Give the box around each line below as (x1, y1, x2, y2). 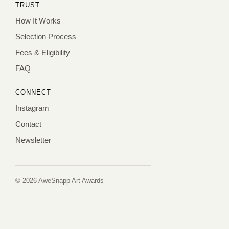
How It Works (15, 16, 61, 26)
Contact (15, 120, 41, 129)
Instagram (15, 104, 49, 113)
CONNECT (15, 88, 52, 97)
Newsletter (15, 135, 51, 145)
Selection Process (15, 32, 76, 41)
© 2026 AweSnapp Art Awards (15, 177, 104, 185)
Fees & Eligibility (15, 48, 70, 57)
